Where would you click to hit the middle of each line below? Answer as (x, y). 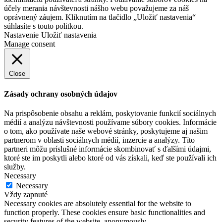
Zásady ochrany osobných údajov (61, 94)
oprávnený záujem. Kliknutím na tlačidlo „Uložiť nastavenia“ (100, 17)
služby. (15, 166)
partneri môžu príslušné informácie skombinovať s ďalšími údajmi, (108, 149)
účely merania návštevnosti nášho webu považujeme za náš (96, 8)
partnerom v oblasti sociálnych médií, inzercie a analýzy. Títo (99, 140)
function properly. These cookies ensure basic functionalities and (105, 212)
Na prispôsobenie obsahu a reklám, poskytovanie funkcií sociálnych (110, 113)
